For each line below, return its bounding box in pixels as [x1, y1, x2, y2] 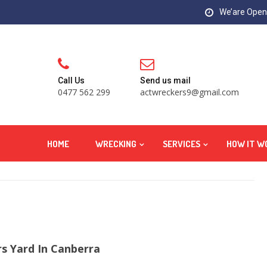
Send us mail [140, 76, 191, 86]
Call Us [58, 76, 85, 86]
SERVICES [163, 138, 200, 150]
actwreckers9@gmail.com [140, 86, 239, 98]
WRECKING [95, 138, 136, 150]
